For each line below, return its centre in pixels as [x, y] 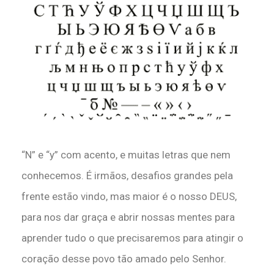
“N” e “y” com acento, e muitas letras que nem [126, 154]
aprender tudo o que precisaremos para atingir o [132, 238]
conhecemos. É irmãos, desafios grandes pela [127, 175]
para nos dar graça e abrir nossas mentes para [128, 217]
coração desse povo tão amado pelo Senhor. [124, 258]
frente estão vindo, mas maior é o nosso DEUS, [129, 196]
